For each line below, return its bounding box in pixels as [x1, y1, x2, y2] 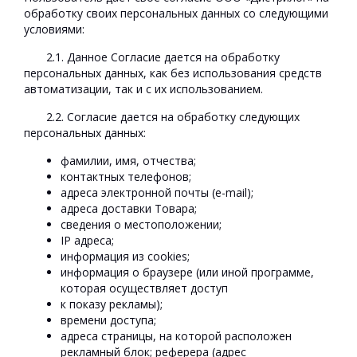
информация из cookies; [61, 249, 190, 264]
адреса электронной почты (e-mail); [61, 185, 254, 200]
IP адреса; [61, 233, 115, 248]
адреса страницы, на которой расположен [61, 328, 292, 343]
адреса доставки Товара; [61, 201, 198, 216]
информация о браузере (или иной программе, [61, 265, 315, 280]
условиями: [24, 22, 84, 37]
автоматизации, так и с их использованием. [24, 81, 263, 96]
